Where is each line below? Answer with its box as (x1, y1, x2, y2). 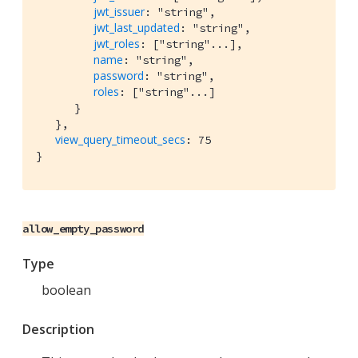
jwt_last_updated (93, 20, 180, 36)
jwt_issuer (93, 4, 145, 20)
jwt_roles (93, 36, 140, 52)
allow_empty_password (22, 221, 144, 237)
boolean (42, 281, 91, 300)
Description (22, 320, 94, 339)
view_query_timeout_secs (55, 132, 185, 148)
